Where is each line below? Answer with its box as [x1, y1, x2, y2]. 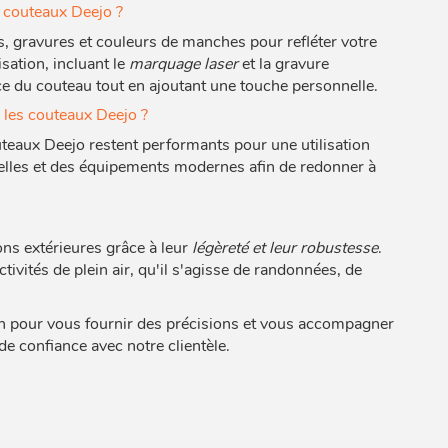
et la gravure [237, 53, 329, 75]
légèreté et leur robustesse [191, 237, 378, 259]
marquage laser [128, 53, 238, 75]
